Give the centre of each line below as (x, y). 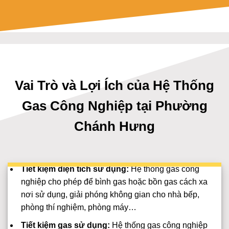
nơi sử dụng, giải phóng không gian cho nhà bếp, (110, 195)
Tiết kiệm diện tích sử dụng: (75, 169)
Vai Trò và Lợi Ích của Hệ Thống (114, 86)
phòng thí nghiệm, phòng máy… (78, 208)
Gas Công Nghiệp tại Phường (114, 106)
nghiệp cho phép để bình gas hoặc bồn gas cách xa (114, 182)
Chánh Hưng (114, 127)
